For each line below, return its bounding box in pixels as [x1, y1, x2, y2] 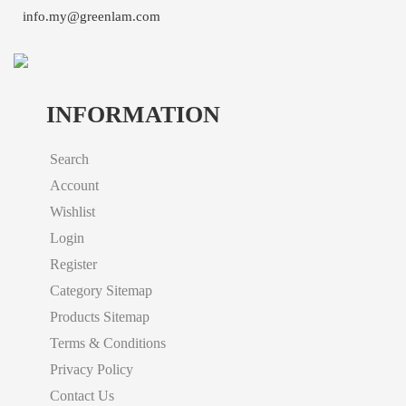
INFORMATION [46, 101, 220, 128]
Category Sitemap [50, 282, 152, 298]
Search [50, 150, 89, 167]
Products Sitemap [50, 308, 150, 324]
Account [50, 177, 99, 193]
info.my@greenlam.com [23, 9, 160, 24]
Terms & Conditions [50, 334, 166, 351]
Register [50, 256, 97, 272]
